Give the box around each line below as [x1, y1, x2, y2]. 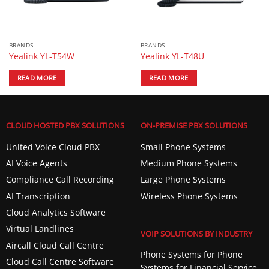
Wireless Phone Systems [140, 190, 238, 202]
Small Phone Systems [140, 141, 226, 153]
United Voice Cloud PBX [5, 141, 100, 153]
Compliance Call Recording [5, 174, 114, 186]
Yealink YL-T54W [8, 50, 74, 62]
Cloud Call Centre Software [5, 256, 114, 268]
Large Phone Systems [140, 174, 226, 186]
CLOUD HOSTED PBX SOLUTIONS [5, 120, 124, 131]
